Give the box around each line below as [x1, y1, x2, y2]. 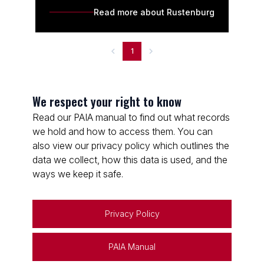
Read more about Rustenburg [94, 7, 214, 17]
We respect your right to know [32, 93, 181, 110]
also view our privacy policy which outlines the [32, 140, 229, 151]
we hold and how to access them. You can [32, 126, 213, 137]
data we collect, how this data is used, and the [32, 154, 227, 166]
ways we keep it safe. [32, 168, 123, 180]
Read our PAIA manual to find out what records [32, 111, 230, 123]
